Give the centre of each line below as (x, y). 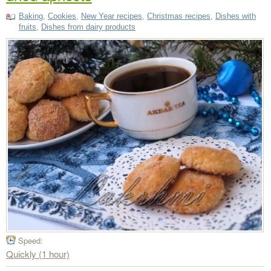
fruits (28, 27)
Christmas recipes (179, 16)
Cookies (62, 16)
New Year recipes (112, 16)
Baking (31, 16)
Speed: (31, 241)
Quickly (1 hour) (38, 254)
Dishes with (236, 16)
